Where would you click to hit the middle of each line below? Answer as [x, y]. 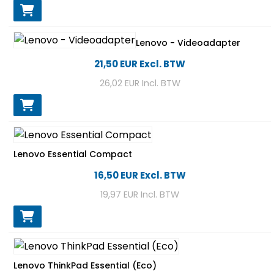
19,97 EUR [119, 194]
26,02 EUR [119, 83]
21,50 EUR [116, 64]
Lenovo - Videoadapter [188, 43]
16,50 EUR [116, 175]
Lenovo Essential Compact [73, 154]
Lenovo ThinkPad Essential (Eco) [85, 265]
